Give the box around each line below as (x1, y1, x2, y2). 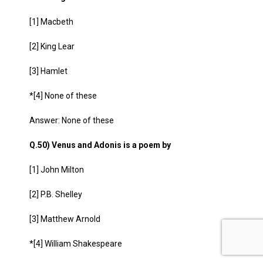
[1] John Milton (29, 165, 84, 174)
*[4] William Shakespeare (29, 239, 122, 248)
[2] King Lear (29, 42, 75, 51)
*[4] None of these (29, 91, 97, 100)
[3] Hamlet (29, 66, 68, 76)
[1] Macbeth (29, 17, 73, 26)
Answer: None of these (29, 116, 114, 125)
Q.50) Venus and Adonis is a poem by (29, 140, 171, 150)
